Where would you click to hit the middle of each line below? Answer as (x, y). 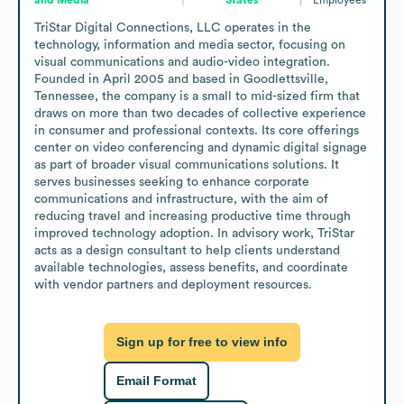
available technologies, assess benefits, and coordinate (191, 267)
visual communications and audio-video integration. (182, 62)
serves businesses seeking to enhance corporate (172, 182)
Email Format (156, 381)
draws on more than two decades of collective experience (200, 113)
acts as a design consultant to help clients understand (187, 250)
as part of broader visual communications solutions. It (187, 165)
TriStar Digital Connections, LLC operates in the (173, 28)
